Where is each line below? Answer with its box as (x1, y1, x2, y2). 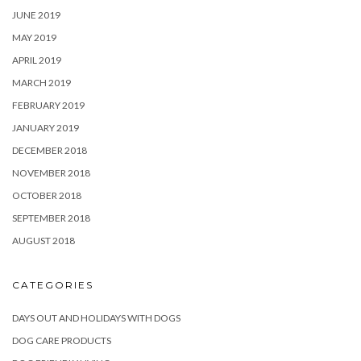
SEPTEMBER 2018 (12, 211, 90, 224)
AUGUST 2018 (12, 234, 75, 247)
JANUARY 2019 (12, 121, 79, 134)
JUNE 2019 (12, 8, 60, 21)
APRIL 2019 (12, 53, 61, 66)
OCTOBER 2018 (12, 189, 81, 201)
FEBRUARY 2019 (12, 98, 85, 111)
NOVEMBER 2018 (12, 166, 90, 179)
